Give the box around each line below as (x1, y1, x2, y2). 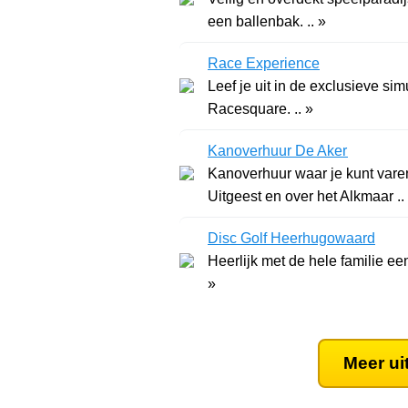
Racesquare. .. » (208, 100, 313, 117)
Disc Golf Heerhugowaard (208, 229, 375, 246)
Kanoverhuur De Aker (208, 142, 348, 158)
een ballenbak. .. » (208, 13, 326, 29)
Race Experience (208, 55, 320, 71)
